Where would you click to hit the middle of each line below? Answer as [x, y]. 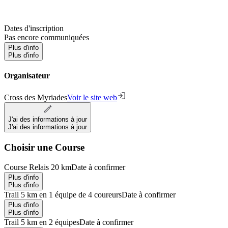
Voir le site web [92, 98]
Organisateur [27, 75]
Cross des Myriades [36, 98]
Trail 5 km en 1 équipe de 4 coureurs [63, 194]
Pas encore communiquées [47, 37]
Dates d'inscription [34, 28]
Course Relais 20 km [38, 167]
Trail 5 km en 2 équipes [42, 222]
